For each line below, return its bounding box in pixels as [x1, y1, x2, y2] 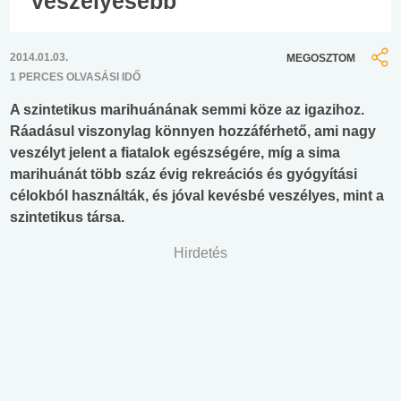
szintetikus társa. [10, 209, 124, 226]
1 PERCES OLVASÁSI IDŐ [10, 71, 141, 84]
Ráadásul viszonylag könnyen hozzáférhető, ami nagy [10, 124, 376, 140]
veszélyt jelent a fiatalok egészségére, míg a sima [10, 145, 340, 161]
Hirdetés [174, 245, 227, 261]
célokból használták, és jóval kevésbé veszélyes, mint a [10, 188, 384, 204]
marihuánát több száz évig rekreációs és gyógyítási [10, 166, 357, 183]
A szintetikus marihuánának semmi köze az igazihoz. [10, 102, 364, 118]
